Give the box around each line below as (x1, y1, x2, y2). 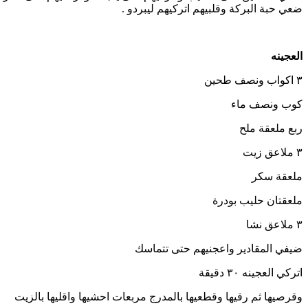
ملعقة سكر (252, 170, 302, 183)
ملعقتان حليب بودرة (212, 195, 302, 207)
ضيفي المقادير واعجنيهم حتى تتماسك (135, 243, 302, 255)
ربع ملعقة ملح (239, 122, 302, 135)
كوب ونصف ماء (231, 98, 302, 111)
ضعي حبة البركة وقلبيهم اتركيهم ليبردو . (122, 3, 302, 15)
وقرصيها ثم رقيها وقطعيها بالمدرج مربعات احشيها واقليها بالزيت (14, 291, 302, 303)
